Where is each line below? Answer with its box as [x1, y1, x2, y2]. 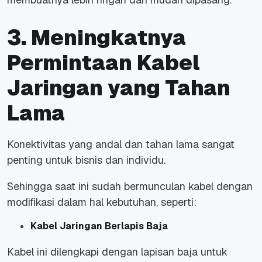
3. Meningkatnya [7, 23, 186, 51]
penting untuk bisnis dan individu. [7, 153, 166, 167]
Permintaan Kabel [7, 49, 200, 77]
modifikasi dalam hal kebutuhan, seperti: [7, 195, 196, 209]
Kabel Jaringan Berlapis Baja [30, 219, 168, 232]
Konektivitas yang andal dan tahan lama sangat [7, 137, 235, 151]
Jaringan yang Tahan [7, 74, 230, 102]
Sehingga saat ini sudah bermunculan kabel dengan [7, 179, 253, 193]
